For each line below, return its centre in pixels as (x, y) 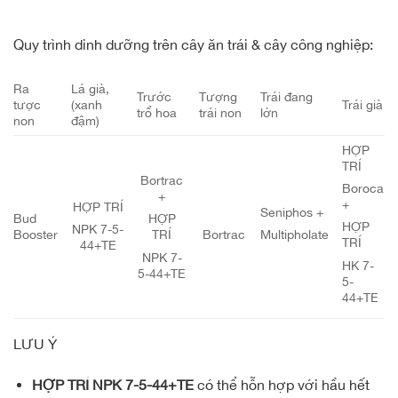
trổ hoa (157, 113)
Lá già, (91, 89)
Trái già (363, 105)
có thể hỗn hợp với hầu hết (281, 384)
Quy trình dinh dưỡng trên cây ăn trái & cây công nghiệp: (193, 45)
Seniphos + (292, 212)
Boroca (363, 188)
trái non (221, 113)
